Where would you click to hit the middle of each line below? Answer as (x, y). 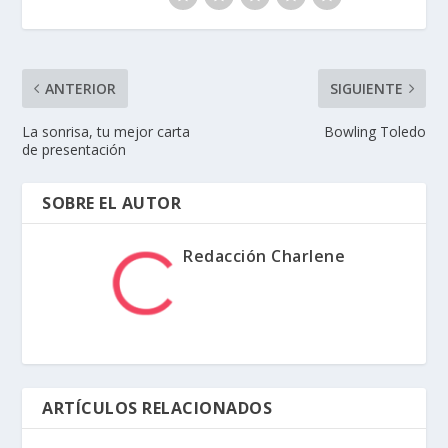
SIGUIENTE (366, 89)
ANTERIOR (81, 89)
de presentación (74, 150)
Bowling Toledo (374, 132)
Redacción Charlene (264, 256)
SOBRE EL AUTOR (112, 203)
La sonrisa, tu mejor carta (106, 132)
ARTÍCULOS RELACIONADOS (157, 408)
